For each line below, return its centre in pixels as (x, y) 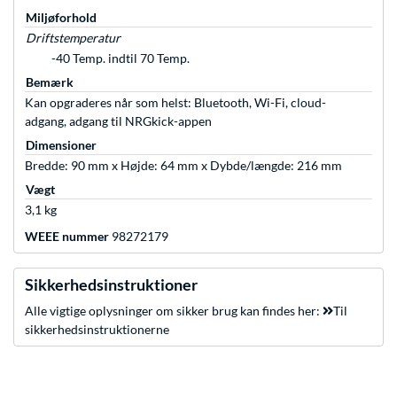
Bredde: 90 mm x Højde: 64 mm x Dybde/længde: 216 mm (183, 166)
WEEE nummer (67, 237)
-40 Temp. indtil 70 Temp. (121, 58)
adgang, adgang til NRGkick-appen (118, 121)
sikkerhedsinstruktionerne (97, 330)
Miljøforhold (61, 18)
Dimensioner (61, 145)
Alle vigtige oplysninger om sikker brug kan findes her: (174, 311)
